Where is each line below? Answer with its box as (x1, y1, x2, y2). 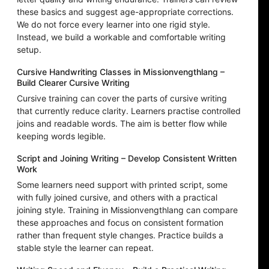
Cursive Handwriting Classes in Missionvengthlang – (17, 67, 225, 77)
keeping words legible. (17, 131, 106, 142)
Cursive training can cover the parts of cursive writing (17, 93, 227, 104)
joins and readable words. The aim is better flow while (17, 118, 227, 129)
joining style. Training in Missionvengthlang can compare (17, 205, 238, 216)
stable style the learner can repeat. (17, 243, 154, 253)
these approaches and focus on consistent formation (17, 217, 223, 228)
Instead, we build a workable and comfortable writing (17, 32, 226, 43)
